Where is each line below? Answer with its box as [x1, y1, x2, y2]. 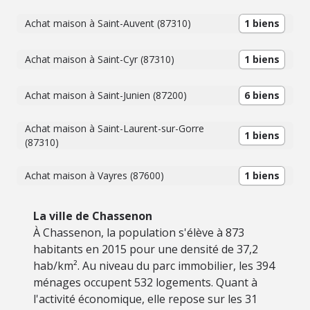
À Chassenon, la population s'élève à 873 [33, 225, 244, 240]
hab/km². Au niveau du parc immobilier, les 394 [33, 258, 275, 273]
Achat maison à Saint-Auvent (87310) [25, 17, 191, 30]
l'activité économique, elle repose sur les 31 [33, 291, 257, 307]
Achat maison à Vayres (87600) [25, 169, 164, 182]
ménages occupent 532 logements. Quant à [33, 275, 257, 290]
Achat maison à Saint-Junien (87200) [25, 89, 187, 102]
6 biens [244, 89, 280, 102]
